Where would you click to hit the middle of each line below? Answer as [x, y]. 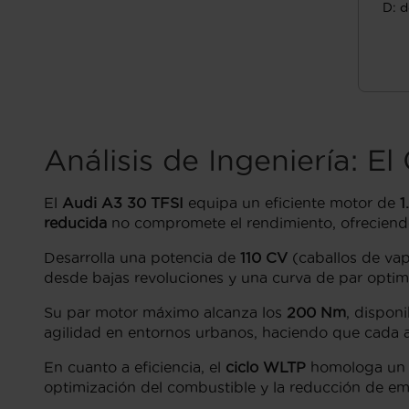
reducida [75, 223]
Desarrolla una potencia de [142, 258]
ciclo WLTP [266, 367]
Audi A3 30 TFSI [123, 203]
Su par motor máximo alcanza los [165, 313]
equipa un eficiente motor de [292, 203]
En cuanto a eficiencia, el [135, 367]
